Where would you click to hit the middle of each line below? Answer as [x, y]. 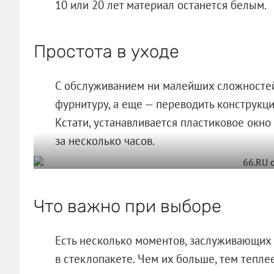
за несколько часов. [105, 140]
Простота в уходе [106, 51]
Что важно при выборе [127, 206]
